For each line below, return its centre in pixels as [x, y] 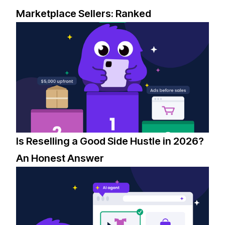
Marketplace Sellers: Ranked [84, 14]
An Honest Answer [60, 158]
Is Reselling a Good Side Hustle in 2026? [110, 141]
